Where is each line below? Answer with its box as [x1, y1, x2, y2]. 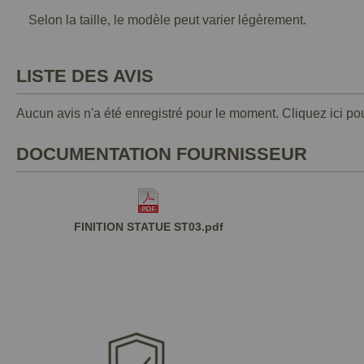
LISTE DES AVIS [16, 66, 154, 86]
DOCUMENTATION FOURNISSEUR [16, 144, 307, 164]
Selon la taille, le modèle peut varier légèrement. [28, 13, 306, 27]
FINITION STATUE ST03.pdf [74, 220, 223, 233]
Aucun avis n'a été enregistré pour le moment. [16, 106, 282, 120]
